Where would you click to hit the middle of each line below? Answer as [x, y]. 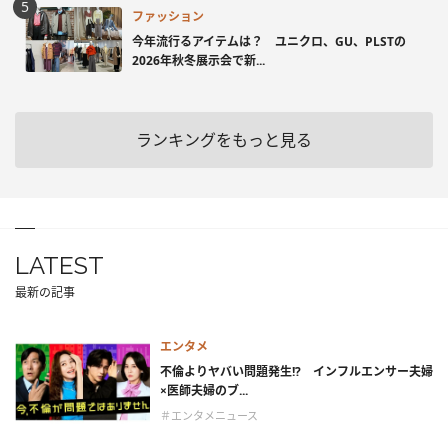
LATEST [59, 266]
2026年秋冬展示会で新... [198, 60]
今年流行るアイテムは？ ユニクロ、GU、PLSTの [269, 41]
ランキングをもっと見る [224, 140]
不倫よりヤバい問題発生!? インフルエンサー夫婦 [296, 372]
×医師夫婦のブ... [204, 391]
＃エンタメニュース [209, 416]
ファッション [168, 16]
